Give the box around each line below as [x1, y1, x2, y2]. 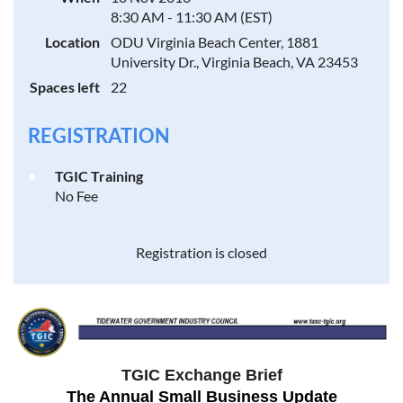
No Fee [55, 187, 98, 205]
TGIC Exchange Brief [121, 366, 282, 385]
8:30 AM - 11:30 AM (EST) [111, 8, 273, 26]
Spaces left [30, 78, 100, 96]
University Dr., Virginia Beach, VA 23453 [111, 53, 358, 71]
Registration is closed [136, 244, 267, 262]
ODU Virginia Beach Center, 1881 [111, 33, 318, 51]
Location [45, 33, 100, 51]
